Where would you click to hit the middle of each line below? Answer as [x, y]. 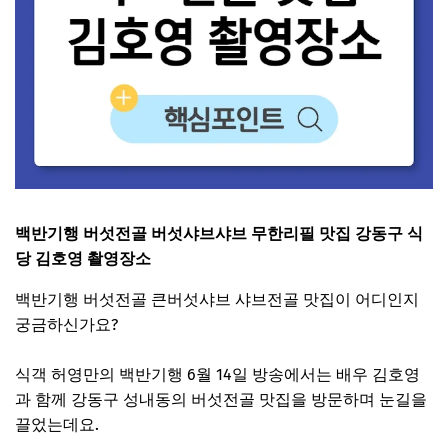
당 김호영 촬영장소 [83, 258]
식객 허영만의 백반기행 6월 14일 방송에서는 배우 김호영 [217, 374]
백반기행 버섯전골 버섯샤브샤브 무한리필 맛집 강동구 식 [219, 233]
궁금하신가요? [66, 324]
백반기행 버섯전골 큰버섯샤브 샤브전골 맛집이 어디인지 [217, 299]
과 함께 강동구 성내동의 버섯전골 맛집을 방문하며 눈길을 [221, 399]
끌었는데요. [57, 424]
